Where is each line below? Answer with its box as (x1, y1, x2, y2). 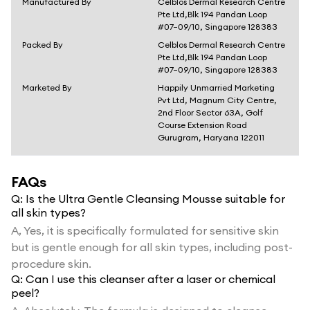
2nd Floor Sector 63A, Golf (158, 107, 263, 118)
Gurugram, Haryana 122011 (158, 132, 264, 143)
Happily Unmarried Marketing (158, 82, 275, 93)
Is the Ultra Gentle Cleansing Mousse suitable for (26, 192, 285, 206)
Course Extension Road (158, 120, 247, 130)
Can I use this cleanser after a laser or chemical (26, 272, 275, 286)
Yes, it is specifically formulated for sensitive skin (24, 224, 279, 237)
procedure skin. (11, 257, 91, 271)
